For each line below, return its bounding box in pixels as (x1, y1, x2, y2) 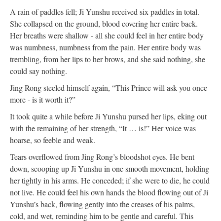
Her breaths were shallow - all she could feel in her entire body (10, 30, 204, 40)
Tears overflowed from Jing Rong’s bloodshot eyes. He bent (10, 151, 194, 162)
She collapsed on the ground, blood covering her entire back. (10, 18, 198, 29)
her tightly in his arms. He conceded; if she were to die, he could (10, 175, 210, 185)
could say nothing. (10, 65, 67, 76)
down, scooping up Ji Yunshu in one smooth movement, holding (10, 163, 209, 174)
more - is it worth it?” (10, 94, 75, 105)
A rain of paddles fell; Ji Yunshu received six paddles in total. (10, 6, 199, 17)
